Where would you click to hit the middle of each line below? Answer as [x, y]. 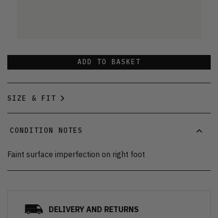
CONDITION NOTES [46, 131]
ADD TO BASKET [109, 62]
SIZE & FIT [32, 98]
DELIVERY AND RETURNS [94, 209]
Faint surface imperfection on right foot [76, 154]
